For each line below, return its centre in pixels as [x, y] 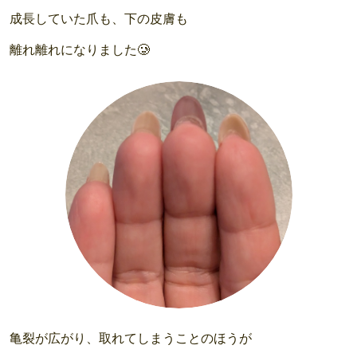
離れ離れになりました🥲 [80, 50]
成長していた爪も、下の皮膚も [99, 19]
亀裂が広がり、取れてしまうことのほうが [131, 339]
